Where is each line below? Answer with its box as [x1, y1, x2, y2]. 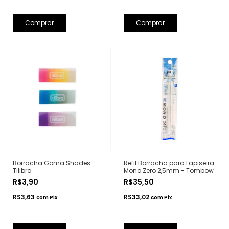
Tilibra [13, 166, 32, 175]
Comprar [25, 18, 54, 28]
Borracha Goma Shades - [13, 158, 96, 167]
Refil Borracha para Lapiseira [123, 158, 214, 167]
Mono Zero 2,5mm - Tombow [123, 166, 214, 175]
